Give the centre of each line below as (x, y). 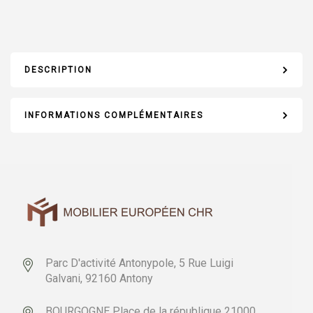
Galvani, (64, 278)
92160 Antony (118, 278)
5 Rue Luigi (205, 263)
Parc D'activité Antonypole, (111, 263)
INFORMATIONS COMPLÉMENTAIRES (114, 115)
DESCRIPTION (58, 70)
